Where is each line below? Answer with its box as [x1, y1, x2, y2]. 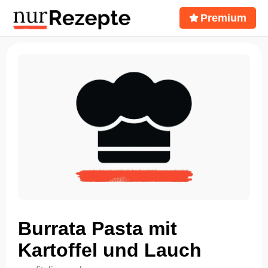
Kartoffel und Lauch [18, 239, 202, 261]
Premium [200, 12, 246, 24]
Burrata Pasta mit [18, 217, 177, 239]
